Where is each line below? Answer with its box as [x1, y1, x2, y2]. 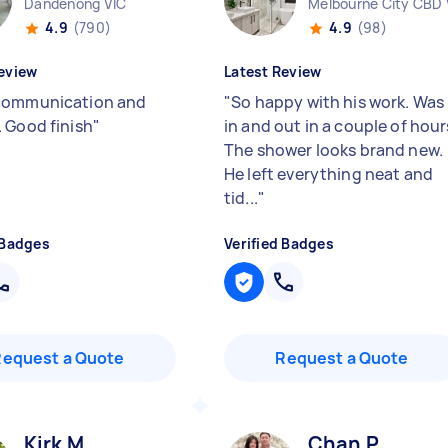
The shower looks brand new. [224, 139, 444, 161]
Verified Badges [224, 234, 334, 253]
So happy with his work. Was [231, 91, 445, 113]
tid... [224, 187, 258, 209]
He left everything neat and [224, 163, 434, 185]
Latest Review [224, 62, 322, 81]
